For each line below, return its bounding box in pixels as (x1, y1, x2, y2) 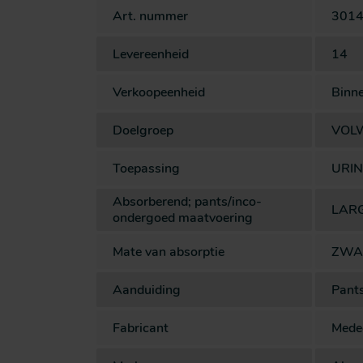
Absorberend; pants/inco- (113, 193, 262, 211)
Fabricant (113, 318, 169, 337)
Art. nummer (113, 6, 188, 25)
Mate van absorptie (113, 242, 224, 261)
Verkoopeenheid (113, 83, 205, 101)
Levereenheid (113, 45, 189, 63)
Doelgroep (113, 121, 173, 139)
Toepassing (113, 159, 180, 177)
